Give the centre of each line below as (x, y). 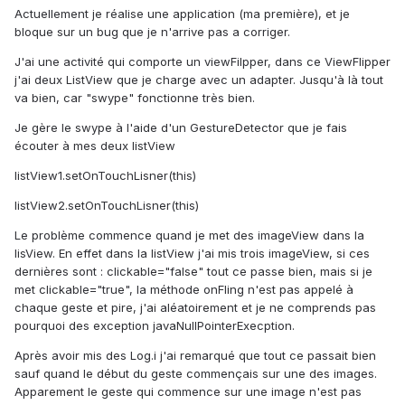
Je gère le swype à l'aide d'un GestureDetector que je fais (181, 128)
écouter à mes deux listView (95, 146)
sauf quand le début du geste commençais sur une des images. (196, 374)
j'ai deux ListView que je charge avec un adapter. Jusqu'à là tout (199, 80)
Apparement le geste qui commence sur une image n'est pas (188, 392)
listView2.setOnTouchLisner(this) (107, 206)
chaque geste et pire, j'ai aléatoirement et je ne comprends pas (195, 308)
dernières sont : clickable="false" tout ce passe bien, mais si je (193, 272)
